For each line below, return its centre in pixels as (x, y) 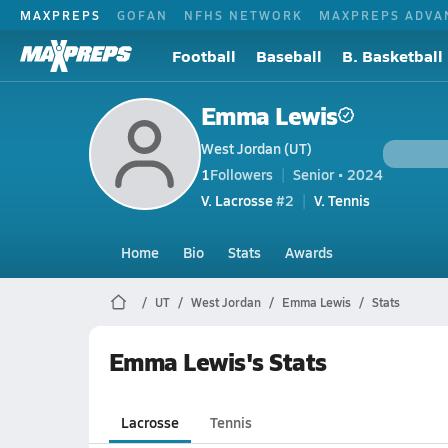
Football (204, 55)
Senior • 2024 (337, 173)
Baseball (289, 55)
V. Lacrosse (236, 199)
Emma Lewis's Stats (217, 361)
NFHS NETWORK (243, 14)
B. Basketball (392, 55)
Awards (308, 252)
